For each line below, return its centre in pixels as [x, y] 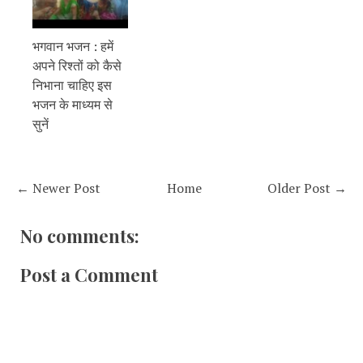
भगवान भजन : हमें [73, 46]
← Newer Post [58, 188]
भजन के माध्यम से [73, 104]
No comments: [80, 235]
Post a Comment [89, 274]
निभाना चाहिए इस [72, 85]
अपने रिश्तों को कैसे [77, 65]
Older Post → [307, 188]
